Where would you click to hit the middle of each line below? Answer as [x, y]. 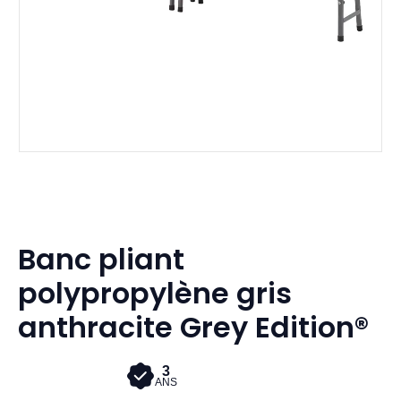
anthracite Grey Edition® [193, 328]
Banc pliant [101, 260]
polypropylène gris [155, 294]
